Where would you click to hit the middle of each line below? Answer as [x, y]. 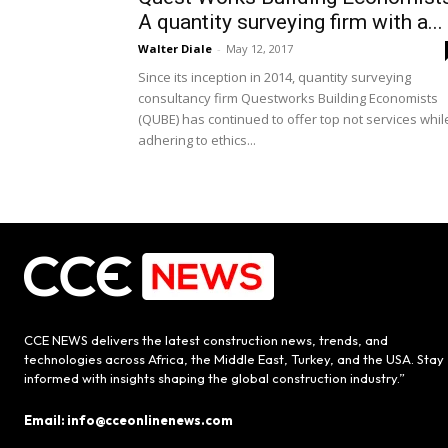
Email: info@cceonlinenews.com [128, 420]
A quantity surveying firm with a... [290, 22]
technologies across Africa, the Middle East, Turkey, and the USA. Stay [234, 359]
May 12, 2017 [259, 49]
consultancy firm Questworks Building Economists [288, 98]
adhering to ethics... [197, 140]
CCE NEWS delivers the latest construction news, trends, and [206, 340]
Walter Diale [175, 49]
